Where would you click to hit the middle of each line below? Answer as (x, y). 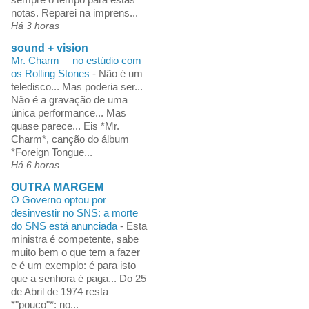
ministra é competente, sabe (74, 239)
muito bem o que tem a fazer (75, 252)
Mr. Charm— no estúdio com (76, 60)
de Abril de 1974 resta (59, 291)
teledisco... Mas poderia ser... (77, 86)
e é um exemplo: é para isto (73, 265)
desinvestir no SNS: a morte (74, 212)
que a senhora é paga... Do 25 (78, 278)
